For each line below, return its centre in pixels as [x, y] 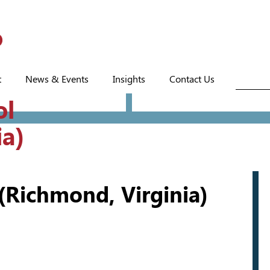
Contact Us [192, 79]
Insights [129, 79]
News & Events [57, 79]
